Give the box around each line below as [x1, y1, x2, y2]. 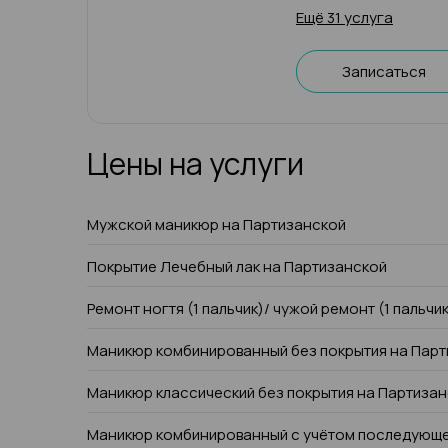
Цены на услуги [87, 143, 304, 184]
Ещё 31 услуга [296, 7, 393, 28]
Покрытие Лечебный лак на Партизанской [87, 256, 387, 277]
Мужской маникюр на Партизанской [87, 214, 346, 235]
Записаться [342, 61, 426, 82]
